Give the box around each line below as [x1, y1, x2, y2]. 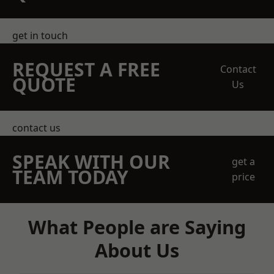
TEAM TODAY [12, 165, 128, 190]
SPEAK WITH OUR [12, 149, 170, 174]
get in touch [12, 29, 68, 42]
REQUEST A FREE [12, 57, 160, 82]
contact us [12, 121, 61, 135]
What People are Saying [28, 214, 246, 240]
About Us [95, 237, 179, 263]
